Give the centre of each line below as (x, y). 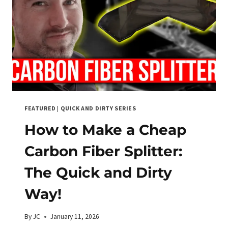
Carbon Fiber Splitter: (103, 151)
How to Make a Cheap (105, 130)
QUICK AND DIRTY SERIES (98, 108)
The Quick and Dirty (98, 172)
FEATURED (40, 108)
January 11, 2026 (75, 217)
